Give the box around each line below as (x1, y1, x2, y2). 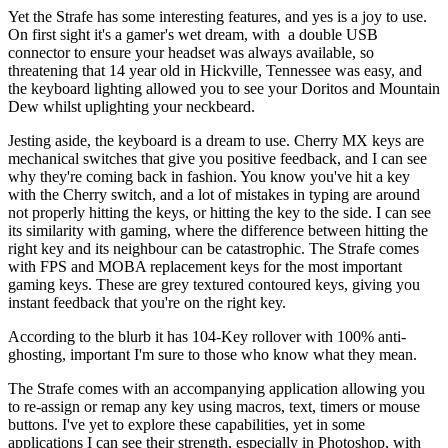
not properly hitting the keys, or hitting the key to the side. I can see (8, 204, 431, 222)
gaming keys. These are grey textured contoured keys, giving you (8, 276, 420, 294)
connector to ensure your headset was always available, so (8, 44, 374, 62)
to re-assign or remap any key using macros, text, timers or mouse (8, 398, 420, 416)
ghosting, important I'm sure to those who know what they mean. (8, 346, 417, 364)
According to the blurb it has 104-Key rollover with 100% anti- (8, 328, 406, 346)
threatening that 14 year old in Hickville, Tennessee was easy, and (8, 62, 422, 80)
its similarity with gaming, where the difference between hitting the (8, 222, 428, 240)
